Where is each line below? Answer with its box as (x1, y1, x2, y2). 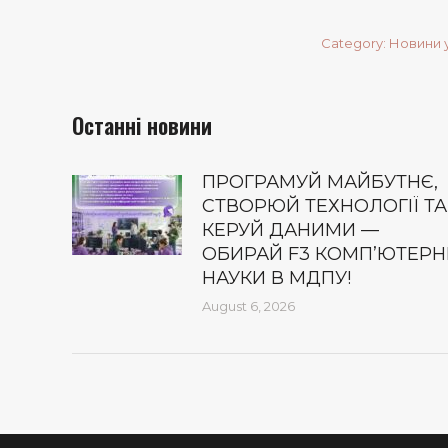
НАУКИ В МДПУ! (202, 267, 351, 290)
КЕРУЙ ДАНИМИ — (202, 219, 379, 242)
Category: (320, 35, 389, 52)
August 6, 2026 (202, 298, 295, 315)
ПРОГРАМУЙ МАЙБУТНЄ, (202, 171, 438, 194)
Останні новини (72, 109, 212, 142)
